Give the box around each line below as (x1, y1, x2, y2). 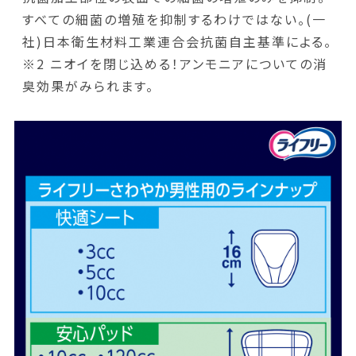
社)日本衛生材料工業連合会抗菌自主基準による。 (21, 32, 332, 52)
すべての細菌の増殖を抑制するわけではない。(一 (21, 10, 327, 29)
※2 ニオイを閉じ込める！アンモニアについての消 (21, 54, 327, 74)
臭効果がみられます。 (21, 76, 154, 96)
